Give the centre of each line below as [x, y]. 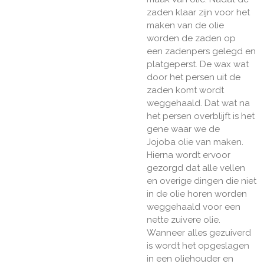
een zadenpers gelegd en [201, 52]
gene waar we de [183, 129]
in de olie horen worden [197, 194]
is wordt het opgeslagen [198, 246]
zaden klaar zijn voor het [198, 13]
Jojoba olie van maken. [195, 142]
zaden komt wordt [185, 90]
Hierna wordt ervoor [189, 155]
